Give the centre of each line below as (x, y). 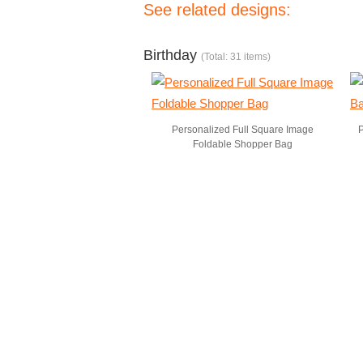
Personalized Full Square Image (243, 130)
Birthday (172, 55)
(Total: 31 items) (236, 57)
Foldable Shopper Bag (243, 144)
